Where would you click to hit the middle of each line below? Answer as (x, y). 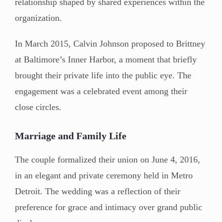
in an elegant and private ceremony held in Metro (104, 175)
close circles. (38, 107)
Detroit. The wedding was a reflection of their (98, 191)
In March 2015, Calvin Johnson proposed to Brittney (110, 43)
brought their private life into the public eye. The (103, 75)
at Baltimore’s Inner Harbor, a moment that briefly (106, 59)
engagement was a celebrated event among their (101, 91)
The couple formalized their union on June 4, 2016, (108, 159)
